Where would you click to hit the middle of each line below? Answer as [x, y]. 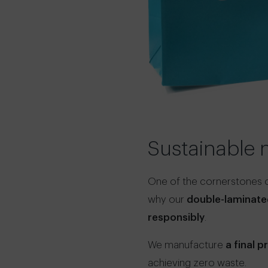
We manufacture [187, 245]
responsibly [176, 217]
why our [167, 199]
